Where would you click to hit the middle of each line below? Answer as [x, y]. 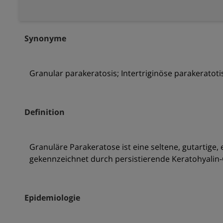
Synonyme [45, 39]
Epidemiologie [52, 198]
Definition [44, 112]
